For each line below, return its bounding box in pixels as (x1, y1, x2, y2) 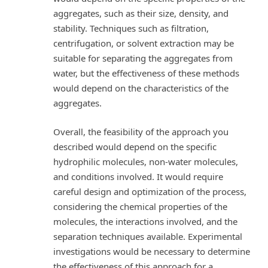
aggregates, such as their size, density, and (53, 7, 229, 20)
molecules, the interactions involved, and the (53, 215, 237, 227)
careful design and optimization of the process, (53, 185, 246, 197)
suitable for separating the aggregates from (53, 52, 233, 65)
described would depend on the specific (53, 140, 217, 153)
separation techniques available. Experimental (53, 230, 242, 242)
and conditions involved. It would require (53, 170, 223, 182)
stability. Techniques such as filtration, (53, 22, 209, 35)
